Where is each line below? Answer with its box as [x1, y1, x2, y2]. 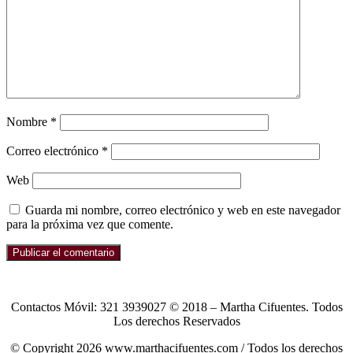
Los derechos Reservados [113, 314, 240, 329]
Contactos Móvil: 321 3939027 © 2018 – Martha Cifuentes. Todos [10, 300, 343, 314]
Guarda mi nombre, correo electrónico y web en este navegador [25, 203, 340, 217]
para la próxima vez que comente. [6, 217, 173, 232]
